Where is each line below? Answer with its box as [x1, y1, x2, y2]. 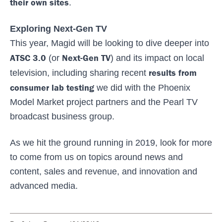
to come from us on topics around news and [10, 152, 183, 162]
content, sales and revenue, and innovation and [10, 166, 197, 176]
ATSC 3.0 [10, 52, 46, 63]
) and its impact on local [111, 53, 204, 63]
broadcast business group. [10, 111, 114, 121]
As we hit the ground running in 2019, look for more [10, 137, 212, 148]
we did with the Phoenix [94, 82, 190, 93]
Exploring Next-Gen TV [10, 23, 107, 34]
